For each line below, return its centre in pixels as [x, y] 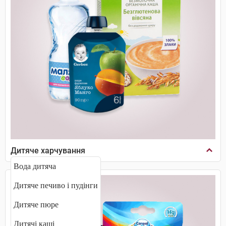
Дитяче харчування [48, 150]
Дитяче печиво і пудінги [56, 185]
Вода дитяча [35, 166]
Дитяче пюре [36, 205]
